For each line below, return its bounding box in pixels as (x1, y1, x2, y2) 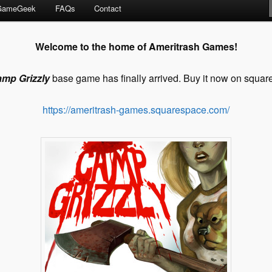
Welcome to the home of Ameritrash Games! (35, 39, 237, 53)
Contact (94, 2, 122, 14)
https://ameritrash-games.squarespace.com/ (42, 102, 229, 117)
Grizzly (16, 70, 50, 85)
